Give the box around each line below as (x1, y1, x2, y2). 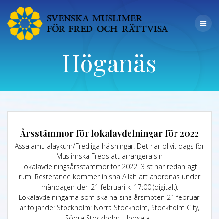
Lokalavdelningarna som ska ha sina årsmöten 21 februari (18, 193, 201, 202)
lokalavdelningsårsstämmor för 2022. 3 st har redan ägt (22, 162, 197, 172)
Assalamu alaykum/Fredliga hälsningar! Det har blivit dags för (15, 141, 204, 151)
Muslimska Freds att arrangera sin (56, 152, 163, 161)
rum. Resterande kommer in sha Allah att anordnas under (19, 172, 200, 182)
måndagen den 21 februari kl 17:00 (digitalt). (41, 182, 178, 192)
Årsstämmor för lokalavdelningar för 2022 (20, 127, 199, 140)
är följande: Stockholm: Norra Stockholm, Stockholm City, (20, 203, 199, 213)
